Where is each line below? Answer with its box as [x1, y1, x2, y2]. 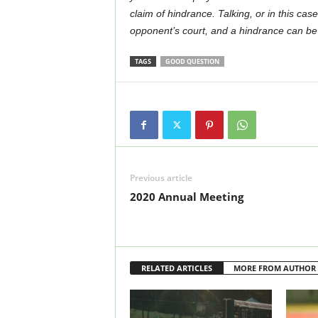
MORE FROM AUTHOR [233, 263, 316, 273]
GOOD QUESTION [165, 57, 219, 66]
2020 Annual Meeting [129, 190, 243, 204]
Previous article [129, 172, 192, 184]
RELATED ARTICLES [141, 263, 212, 273]
